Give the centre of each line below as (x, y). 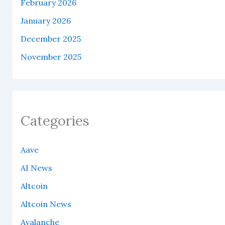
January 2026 (45, 21)
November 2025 (51, 57)
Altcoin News (46, 204)
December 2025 (50, 39)
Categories (55, 121)
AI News (36, 168)
